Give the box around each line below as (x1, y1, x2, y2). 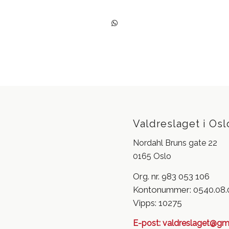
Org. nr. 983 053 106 (133, 171, 210, 182)
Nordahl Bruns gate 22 (133, 138, 218, 148)
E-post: (133, 218, 161, 228)
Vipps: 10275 (133, 198, 182, 209)
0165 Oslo (133, 151, 172, 161)
